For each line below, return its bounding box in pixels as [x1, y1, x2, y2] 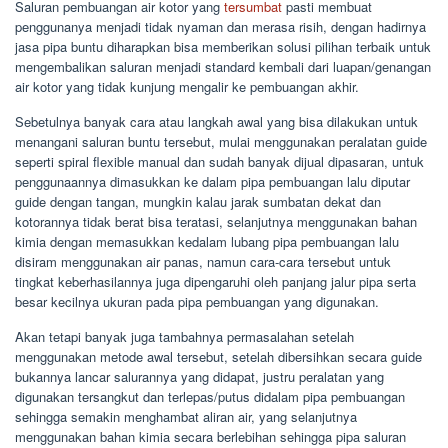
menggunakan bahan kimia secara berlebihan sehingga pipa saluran [15, 426, 406, 446]
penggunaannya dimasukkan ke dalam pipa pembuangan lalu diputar [15, 171, 410, 191]
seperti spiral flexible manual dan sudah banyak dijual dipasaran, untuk [15, 151, 424, 171]
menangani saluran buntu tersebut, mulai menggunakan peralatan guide [15, 131, 427, 151]
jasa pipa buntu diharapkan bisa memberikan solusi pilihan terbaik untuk [15, 36, 431, 56]
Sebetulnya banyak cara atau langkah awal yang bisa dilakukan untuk [15, 111, 418, 131]
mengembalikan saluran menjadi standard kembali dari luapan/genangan [15, 56, 431, 76]
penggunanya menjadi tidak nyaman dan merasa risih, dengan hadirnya [15, 16, 426, 36]
